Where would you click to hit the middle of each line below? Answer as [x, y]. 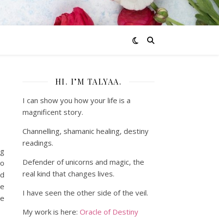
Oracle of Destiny [109, 212]
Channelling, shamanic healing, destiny [86, 131]
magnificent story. [53, 112]
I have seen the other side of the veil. [85, 193]
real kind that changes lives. [68, 174]
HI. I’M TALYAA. [88, 81]
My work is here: [51, 212]
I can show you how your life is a [77, 100]
